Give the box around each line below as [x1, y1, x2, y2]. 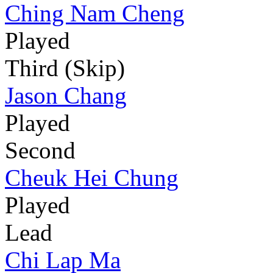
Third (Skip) [5, 54, 125, 81]
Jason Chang [5, 82, 127, 108]
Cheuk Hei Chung [5, 164, 179, 191]
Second [5, 136, 76, 163]
